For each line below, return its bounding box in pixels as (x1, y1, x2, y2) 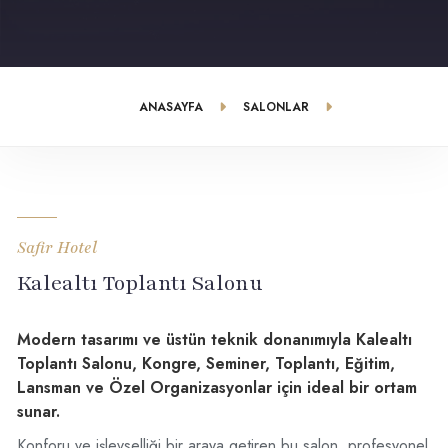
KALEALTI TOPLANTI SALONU (136, 179, 312, 197)
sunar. (17, 400, 60, 423)
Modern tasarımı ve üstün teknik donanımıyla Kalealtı (17, 328, 412, 351)
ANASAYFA (139, 98, 203, 116)
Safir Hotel (17, 237, 97, 259)
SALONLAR (243, 98, 309, 116)
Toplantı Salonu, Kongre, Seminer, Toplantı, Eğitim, (17, 352, 395, 375)
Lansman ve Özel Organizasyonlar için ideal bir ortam (17, 376, 417, 399)
